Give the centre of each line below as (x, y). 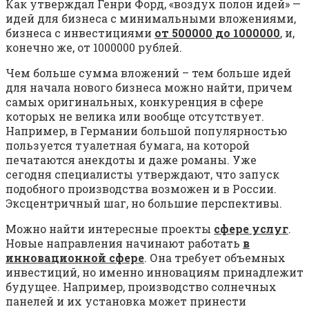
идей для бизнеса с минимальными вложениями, (151, 18)
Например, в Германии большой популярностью (146, 130)
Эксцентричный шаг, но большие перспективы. (144, 203)
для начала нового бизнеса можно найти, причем (149, 87)
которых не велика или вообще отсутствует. (135, 116)
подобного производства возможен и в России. (141, 188)
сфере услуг (251, 228)
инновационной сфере (75, 257)
